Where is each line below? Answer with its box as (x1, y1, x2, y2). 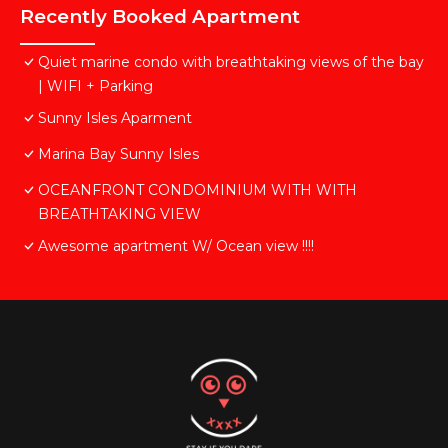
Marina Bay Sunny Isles (38, 145, 199, 164)
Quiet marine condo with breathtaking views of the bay (38, 53, 424, 72)
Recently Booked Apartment (20, 5, 300, 29)
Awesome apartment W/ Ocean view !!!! (38, 237, 314, 256)
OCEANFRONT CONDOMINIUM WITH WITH (38, 181, 357, 200)
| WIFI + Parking (38, 77, 153, 96)
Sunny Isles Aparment (38, 109, 192, 128)
